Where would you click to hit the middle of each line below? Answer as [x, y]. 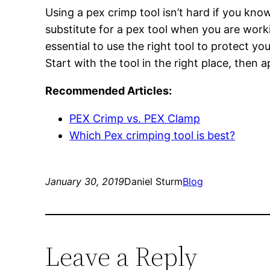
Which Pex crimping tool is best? [152, 135]
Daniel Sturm [154, 181]
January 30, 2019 [85, 181]
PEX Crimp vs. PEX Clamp [135, 118]
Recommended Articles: [109, 90]
